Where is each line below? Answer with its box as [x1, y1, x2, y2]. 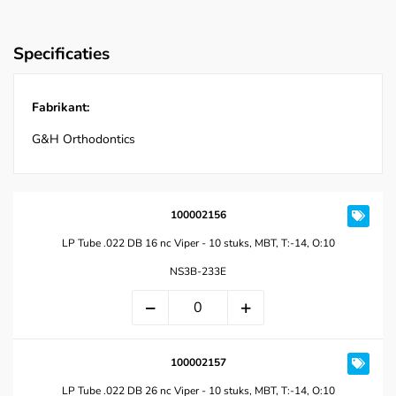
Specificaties [13, 42, 110, 66]
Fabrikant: [32, 99, 89, 117]
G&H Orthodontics [32, 131, 135, 148]
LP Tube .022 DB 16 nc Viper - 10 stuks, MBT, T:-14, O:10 [61, 236, 335, 251]
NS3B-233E [170, 264, 226, 279]
